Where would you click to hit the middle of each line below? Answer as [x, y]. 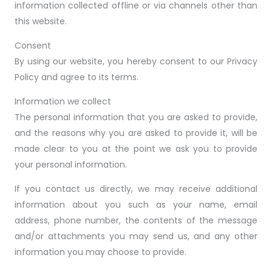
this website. [41, 21]
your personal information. [71, 165]
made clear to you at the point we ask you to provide [136, 149]
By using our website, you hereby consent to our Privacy [136, 61]
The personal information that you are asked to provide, [136, 117]
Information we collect [63, 101]
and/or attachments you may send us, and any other [136, 236]
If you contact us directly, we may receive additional [136, 189]
